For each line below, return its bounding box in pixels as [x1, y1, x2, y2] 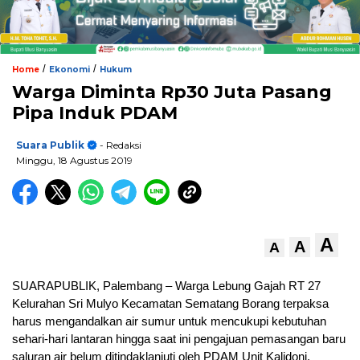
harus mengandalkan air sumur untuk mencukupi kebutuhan [12, 314, 326, 329]
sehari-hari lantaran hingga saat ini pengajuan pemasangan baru [12, 332, 346, 346]
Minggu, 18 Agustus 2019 [16, 154, 133, 167]
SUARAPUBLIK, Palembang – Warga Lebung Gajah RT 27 [12, 279, 321, 293]
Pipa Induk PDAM [12, 102, 178, 125]
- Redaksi [97, 139, 141, 152]
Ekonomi [49, 64, 90, 76]
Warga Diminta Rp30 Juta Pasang [12, 81, 332, 104]
